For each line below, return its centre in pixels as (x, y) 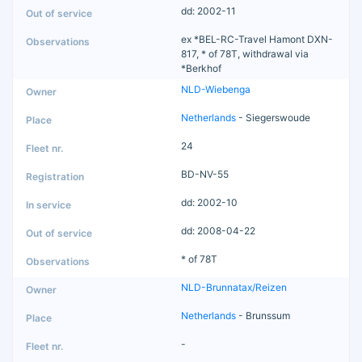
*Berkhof (201, 69)
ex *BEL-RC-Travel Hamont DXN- (257, 40)
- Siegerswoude (273, 118)
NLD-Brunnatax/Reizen (234, 288)
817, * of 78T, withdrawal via (245, 54)
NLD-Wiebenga (216, 90)
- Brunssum (263, 316)
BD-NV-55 (205, 175)
